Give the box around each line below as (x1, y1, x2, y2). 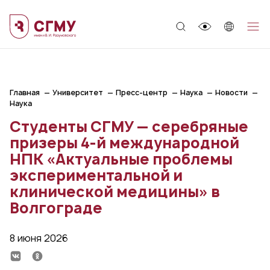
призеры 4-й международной (10, 133, 239, 153)
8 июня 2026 (10, 231, 68, 245)
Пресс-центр (116, 87, 168, 98)
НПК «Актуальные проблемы (10, 149, 233, 169)
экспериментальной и (10, 165, 183, 186)
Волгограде (10, 198, 102, 218)
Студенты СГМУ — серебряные (10, 116, 248, 137)
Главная (10, 87, 40, 98)
